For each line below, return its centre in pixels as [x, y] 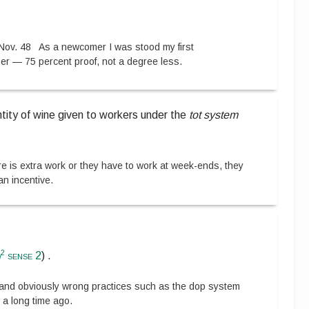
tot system [214, 114]
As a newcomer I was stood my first [117, 47]
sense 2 [23, 256]
